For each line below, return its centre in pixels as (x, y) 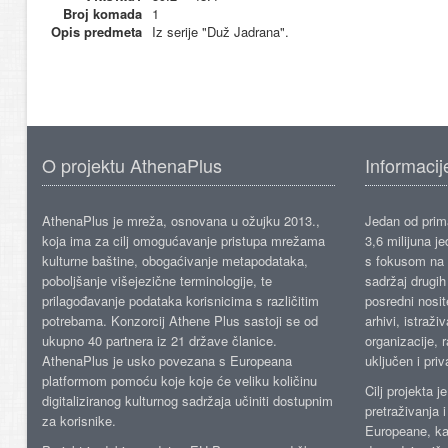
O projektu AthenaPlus (132, 165)
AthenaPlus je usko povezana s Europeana (167, 360)
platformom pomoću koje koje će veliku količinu (179, 380)
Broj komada (102, 13)
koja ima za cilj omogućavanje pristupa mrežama (183, 240)
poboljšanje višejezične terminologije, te (157, 280)
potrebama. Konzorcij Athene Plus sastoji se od (180, 320)
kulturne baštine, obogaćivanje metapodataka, (175, 260)
